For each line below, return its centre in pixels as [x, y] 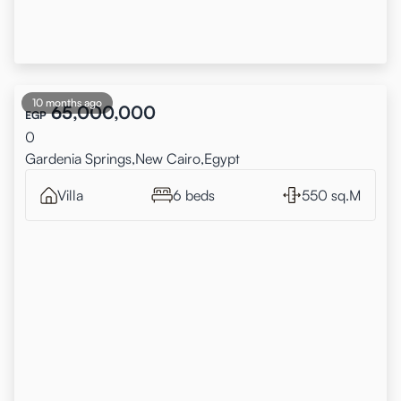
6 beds [194, 195]
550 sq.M [331, 195]
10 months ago [67, 102]
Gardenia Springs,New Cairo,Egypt [132, 158]
